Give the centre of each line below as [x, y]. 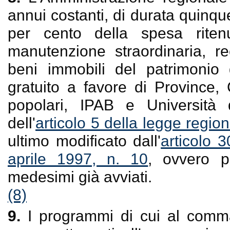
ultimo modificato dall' [84, 141]
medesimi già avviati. [80, 177]
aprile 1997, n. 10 [78, 159]
